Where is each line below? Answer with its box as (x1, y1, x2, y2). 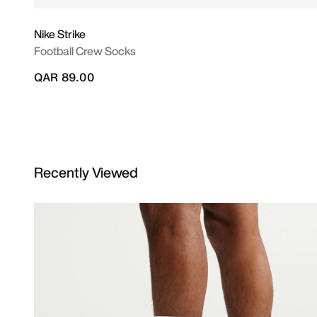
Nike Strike (34, 25, 86, 42)
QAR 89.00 (34, 69, 94, 86)
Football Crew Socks (34, 42, 136, 59)
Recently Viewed (34, 162, 138, 183)
